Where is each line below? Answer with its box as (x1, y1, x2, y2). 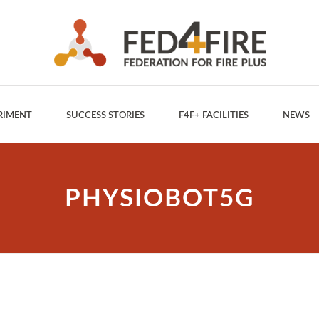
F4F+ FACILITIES (178, 111, 249, 120)
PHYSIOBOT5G (65, 187, 254, 211)
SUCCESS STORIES (66, 111, 145, 120)
